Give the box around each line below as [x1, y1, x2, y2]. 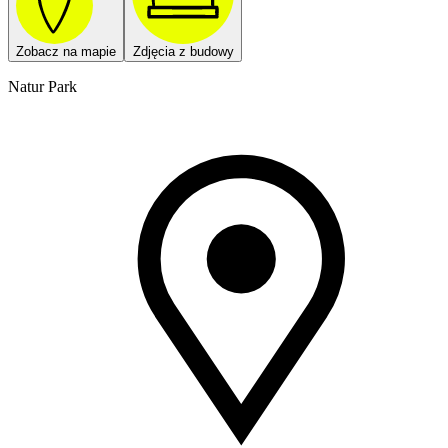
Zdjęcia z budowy [132, 44, 234, 60]
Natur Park [8, 78, 77, 96]
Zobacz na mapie [16, 44, 116, 60]
